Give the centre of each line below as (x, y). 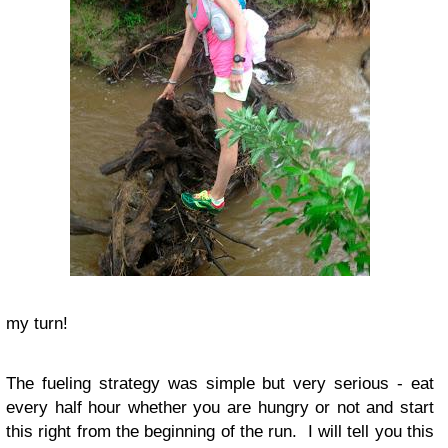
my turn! (37, 323)
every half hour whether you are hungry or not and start (220, 407)
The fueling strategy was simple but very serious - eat (220, 383)
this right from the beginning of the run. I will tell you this (220, 431)
